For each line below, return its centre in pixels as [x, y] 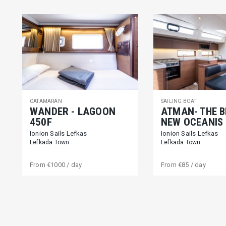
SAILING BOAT [179, 101]
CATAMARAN [46, 101]
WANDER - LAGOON [72, 111]
